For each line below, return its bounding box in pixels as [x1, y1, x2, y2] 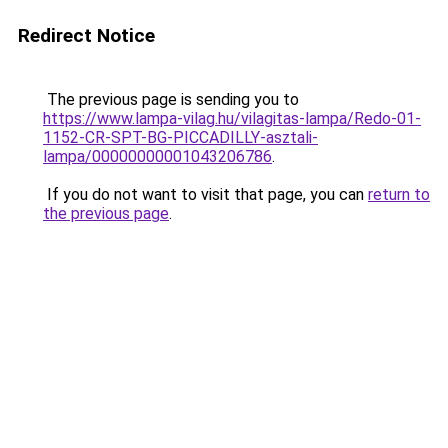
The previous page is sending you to [43, 90, 299, 109]
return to [368, 185, 430, 204]
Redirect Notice [18, 24, 155, 47]
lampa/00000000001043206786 [43, 147, 272, 166]
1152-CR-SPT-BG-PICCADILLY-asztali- [43, 128, 318, 147]
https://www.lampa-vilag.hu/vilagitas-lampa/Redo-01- [43, 109, 421, 128]
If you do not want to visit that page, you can [43, 185, 368, 204]
